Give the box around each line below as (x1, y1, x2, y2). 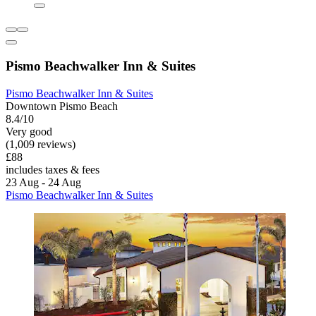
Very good (6, 125, 52, 138)
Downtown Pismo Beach (6, 99, 118, 112)
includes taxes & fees (6, 163, 99, 176)
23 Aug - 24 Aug (6, 176, 81, 188)
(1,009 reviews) (6, 138, 75, 150)
